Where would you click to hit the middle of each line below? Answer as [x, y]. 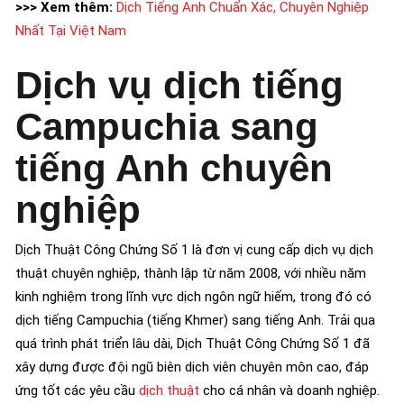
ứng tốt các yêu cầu [77, 390]
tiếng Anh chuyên [174, 168]
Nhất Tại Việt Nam [71, 30]
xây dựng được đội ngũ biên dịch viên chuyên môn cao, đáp [192, 367]
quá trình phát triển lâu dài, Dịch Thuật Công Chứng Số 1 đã [193, 343]
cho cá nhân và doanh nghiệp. [289, 390]
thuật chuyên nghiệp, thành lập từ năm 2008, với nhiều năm [191, 273]
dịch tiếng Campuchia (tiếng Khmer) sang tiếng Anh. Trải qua [195, 320]
